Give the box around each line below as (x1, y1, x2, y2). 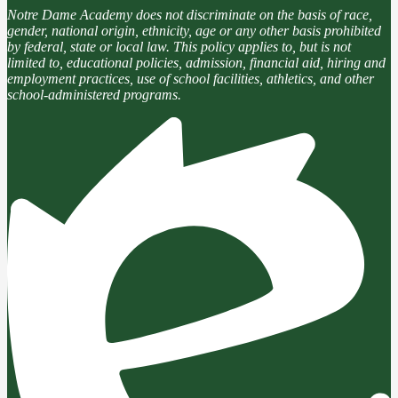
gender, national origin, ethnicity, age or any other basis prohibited (7, 23, 381, 39)
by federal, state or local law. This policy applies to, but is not (7, 39, 351, 55)
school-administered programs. (7, 87, 181, 103)
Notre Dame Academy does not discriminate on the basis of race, (7, 7, 372, 23)
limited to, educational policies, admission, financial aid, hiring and (7, 55, 386, 71)
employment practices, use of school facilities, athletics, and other (7, 71, 374, 87)
